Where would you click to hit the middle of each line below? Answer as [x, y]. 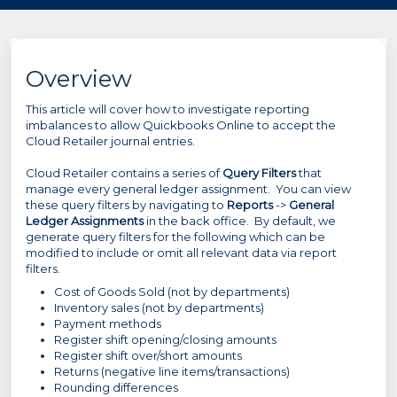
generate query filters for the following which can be [175, 237]
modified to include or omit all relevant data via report [181, 253]
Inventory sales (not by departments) [159, 307]
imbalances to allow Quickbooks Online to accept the [181, 125]
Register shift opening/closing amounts [165, 339]
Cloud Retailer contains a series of [124, 173]
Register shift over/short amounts [148, 355]
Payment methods [108, 323]
